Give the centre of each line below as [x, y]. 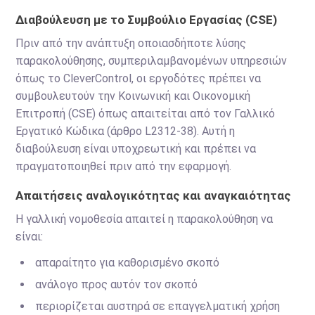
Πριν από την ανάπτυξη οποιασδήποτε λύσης [131, 43]
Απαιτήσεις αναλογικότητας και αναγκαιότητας [154, 195]
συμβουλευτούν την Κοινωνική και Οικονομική [133, 96]
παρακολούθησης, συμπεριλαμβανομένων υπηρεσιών [152, 61]
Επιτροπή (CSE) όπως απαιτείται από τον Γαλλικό [146, 114]
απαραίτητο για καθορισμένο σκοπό [128, 263]
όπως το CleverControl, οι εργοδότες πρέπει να [139, 78]
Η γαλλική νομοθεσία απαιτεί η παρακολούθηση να [144, 219]
